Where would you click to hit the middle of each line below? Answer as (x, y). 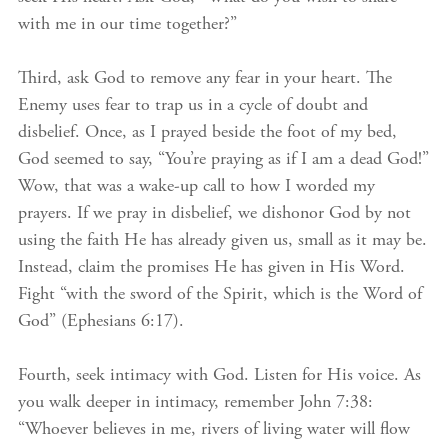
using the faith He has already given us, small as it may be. (222, 241)
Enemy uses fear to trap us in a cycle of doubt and (193, 106)
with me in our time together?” (127, 25)
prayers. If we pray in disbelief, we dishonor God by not (214, 214)
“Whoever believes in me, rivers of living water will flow (214, 430)
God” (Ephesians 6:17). (101, 322)
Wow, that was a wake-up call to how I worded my (196, 187)
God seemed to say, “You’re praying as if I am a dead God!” (223, 160)
